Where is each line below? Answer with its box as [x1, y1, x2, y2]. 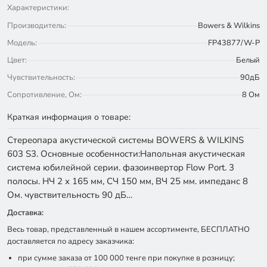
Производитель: [7, 20, 66, 31]
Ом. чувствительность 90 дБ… [7, 189, 132, 201]
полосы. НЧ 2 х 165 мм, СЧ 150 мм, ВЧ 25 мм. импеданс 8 [7, 175, 248, 187]
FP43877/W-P [208, 38, 260, 48]
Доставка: [7, 207, 44, 218]
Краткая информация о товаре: [7, 111, 131, 123]
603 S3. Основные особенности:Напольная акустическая [7, 148, 245, 160]
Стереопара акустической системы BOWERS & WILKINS [7, 134, 244, 146]
